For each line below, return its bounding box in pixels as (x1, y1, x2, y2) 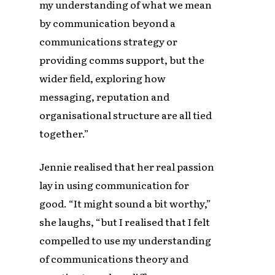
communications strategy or (39, 33, 178, 48)
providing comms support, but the (39, 52, 205, 67)
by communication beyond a (39, 15, 176, 30)
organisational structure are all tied (39, 107, 212, 122)
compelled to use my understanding (39, 232, 212, 247)
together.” (39, 125, 90, 141)
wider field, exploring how (39, 70, 166, 85)
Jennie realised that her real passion (39, 158, 215, 174)
